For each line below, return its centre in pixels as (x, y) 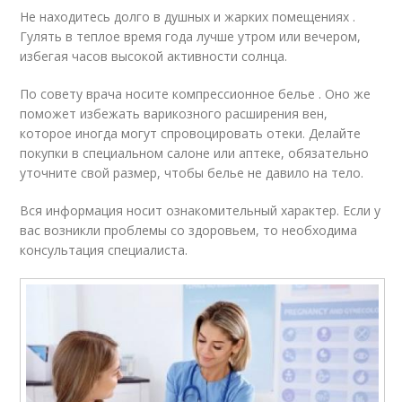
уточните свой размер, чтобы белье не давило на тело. (192, 173)
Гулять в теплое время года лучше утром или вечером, (191, 37)
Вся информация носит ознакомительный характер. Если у (201, 211)
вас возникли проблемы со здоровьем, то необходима (189, 231)
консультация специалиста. (104, 250)
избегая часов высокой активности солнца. (154, 57)
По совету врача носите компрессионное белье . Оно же (196, 94)
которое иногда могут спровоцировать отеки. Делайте (191, 134)
